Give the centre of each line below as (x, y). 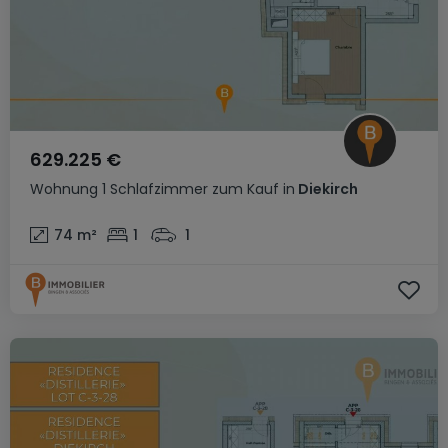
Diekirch (326, 189)
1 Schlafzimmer (155, 189)
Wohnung (64, 189)
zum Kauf (245, 189)
